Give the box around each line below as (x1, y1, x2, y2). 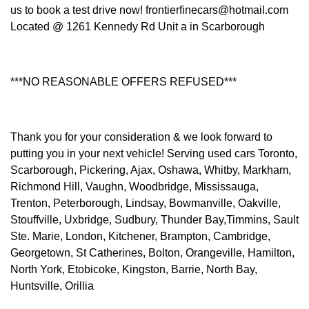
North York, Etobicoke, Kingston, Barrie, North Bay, (10, 263, 257, 275)
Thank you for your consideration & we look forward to (10, 130, 272, 143)
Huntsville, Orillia (10, 279, 94, 292)
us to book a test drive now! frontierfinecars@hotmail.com (10, 3, 288, 16)
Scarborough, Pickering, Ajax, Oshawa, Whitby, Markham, (10, 163, 291, 176)
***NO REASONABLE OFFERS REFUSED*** (10, 75, 237, 88)
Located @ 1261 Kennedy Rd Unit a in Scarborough (10, 20, 265, 32)
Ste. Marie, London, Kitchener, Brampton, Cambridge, (10, 230, 270, 242)
